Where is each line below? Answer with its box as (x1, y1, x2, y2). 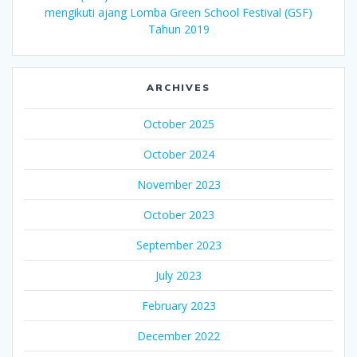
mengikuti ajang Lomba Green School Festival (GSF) (45, 4, 312, 20)
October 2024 (143, 146, 214, 162)
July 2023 (155, 267, 202, 283)
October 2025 (143, 116, 214, 131)
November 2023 (136, 176, 221, 192)
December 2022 (137, 328, 220, 343)
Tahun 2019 (147, 21, 210, 37)
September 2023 (135, 237, 222, 253)
